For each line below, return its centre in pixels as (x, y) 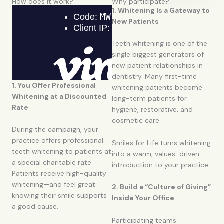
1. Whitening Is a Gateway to (161, 10)
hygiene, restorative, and (152, 110)
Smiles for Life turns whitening (161, 143)
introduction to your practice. (161, 165)
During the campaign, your (55, 130)
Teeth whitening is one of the (160, 44)
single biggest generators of (158, 55)
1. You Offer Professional (54, 85)
